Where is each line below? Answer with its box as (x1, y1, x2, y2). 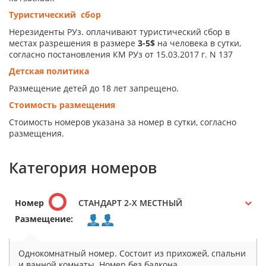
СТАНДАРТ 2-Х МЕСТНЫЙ (78, 197, 182, 209)
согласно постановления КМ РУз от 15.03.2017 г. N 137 (9, 48, 233, 60)
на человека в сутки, (155, 37, 241, 49)
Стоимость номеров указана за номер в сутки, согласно (9, 116, 236, 128)
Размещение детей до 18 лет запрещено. (9, 82, 179, 94)
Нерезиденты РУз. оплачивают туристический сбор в (9, 26, 230, 37)
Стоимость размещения (9, 99, 115, 111)
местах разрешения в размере (9, 37, 138, 49)
